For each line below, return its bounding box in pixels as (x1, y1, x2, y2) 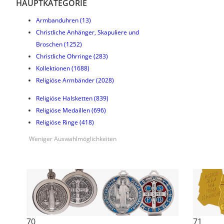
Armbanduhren (36, 15, 78, 24)
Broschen (36, 39, 62, 48)
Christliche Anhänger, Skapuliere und (36, 27, 139, 36)
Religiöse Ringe (36, 117, 78, 126)
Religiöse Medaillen (36, 105, 90, 114)
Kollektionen (36, 63, 70, 72)
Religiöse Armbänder (36, 75, 94, 84)
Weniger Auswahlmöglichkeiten (28, 134, 116, 143)
